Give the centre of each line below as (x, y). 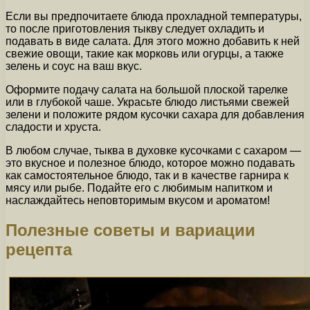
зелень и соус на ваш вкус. (74, 66)
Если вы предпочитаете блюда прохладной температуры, (154, 16)
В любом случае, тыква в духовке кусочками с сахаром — (153, 151)
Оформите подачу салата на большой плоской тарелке (147, 90)
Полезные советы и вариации (130, 230)
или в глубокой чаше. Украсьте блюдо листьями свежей (147, 102)
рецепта (39, 249)
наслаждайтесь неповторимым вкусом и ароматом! (138, 200)
